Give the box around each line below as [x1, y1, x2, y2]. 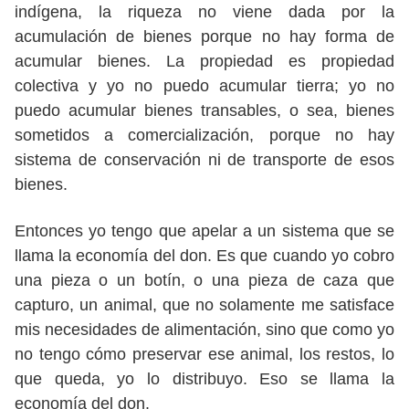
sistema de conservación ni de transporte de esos [15, 151, 394, 169]
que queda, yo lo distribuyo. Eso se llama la [15, 370, 394, 388]
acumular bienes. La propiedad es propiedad [15, 52, 394, 70]
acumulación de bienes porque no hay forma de [15, 27, 394, 46]
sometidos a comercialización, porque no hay [15, 126, 394, 144]
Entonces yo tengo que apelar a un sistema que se [15, 222, 394, 240]
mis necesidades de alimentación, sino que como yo [15, 320, 394, 339]
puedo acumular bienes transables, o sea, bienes [15, 101, 394, 120]
